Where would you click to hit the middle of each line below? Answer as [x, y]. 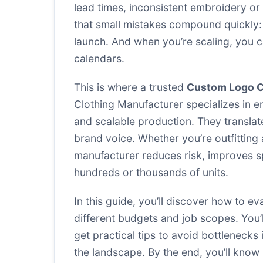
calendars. [99, 58]
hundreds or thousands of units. [151, 172]
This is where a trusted [130, 87]
